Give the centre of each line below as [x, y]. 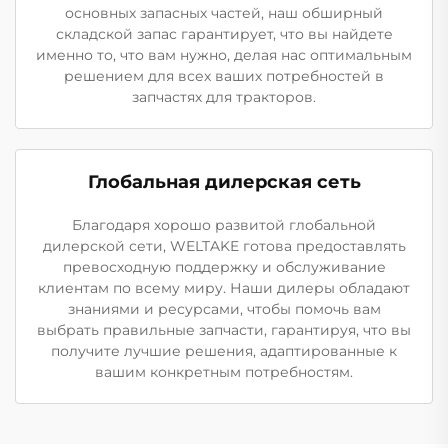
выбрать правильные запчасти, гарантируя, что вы [224, 330]
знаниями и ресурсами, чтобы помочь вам [224, 309]
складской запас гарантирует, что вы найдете [224, 34]
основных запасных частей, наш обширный [224, 13]
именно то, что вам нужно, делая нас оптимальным [224, 55]
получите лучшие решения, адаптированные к [224, 351]
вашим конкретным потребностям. [224, 372]
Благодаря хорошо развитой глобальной [224, 225]
